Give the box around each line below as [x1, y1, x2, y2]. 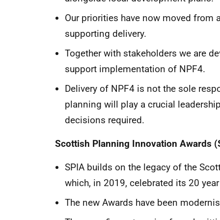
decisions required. [65, 114, 144, 126]
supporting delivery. [65, 28, 146, 39]
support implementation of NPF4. [65, 63, 208, 75]
